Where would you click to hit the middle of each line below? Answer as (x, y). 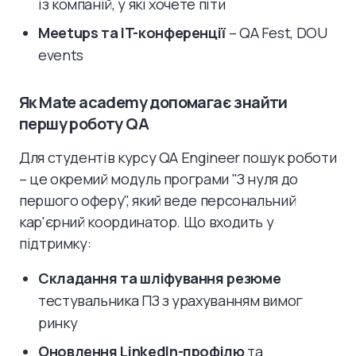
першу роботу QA (84, 123)
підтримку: (55, 243)
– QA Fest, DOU (277, 32)
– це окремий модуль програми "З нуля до (159, 178)
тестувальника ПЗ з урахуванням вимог (171, 300)
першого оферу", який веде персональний (158, 200)
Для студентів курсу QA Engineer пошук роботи (178, 157)
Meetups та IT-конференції (132, 32)
